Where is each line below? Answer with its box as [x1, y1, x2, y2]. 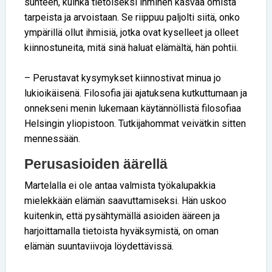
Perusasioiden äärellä [24, 156, 168, 172]
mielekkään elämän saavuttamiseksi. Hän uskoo [24, 195, 226, 207]
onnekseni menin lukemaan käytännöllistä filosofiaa [24, 103, 241, 115]
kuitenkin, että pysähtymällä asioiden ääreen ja [24, 210, 220, 222]
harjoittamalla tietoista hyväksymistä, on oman [24, 225, 219, 237]
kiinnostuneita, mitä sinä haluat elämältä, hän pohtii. [24, 42, 238, 54]
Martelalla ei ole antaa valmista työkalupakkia [24, 180, 216, 192]
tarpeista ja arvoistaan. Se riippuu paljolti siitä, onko [24, 12, 240, 24]
